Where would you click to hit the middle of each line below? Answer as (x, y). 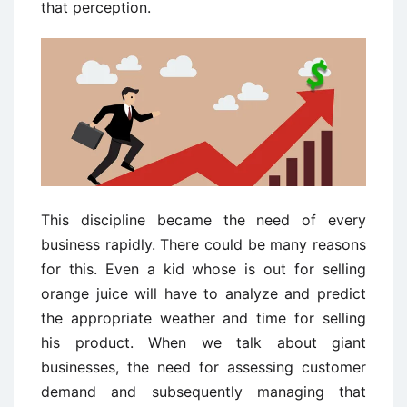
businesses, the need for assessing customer (203, 367)
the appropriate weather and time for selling (203, 318)
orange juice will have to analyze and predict (203, 293)
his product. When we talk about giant (203, 342)
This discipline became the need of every (203, 219)
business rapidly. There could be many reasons (203, 244)
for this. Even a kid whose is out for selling (203, 268)
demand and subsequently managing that (203, 391)
